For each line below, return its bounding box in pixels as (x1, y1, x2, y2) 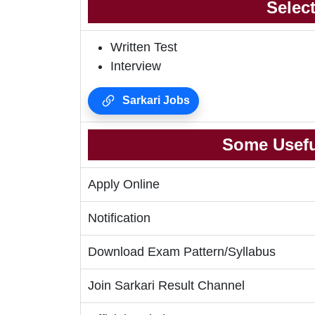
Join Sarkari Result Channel (88, 278, 245, 293)
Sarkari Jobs (120, 94, 190, 107)
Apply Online (88, 177, 160, 192)
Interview (110, 59, 161, 74)
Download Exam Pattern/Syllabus (88, 245, 276, 259)
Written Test (110, 40, 177, 55)
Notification (88, 211, 150, 226)
